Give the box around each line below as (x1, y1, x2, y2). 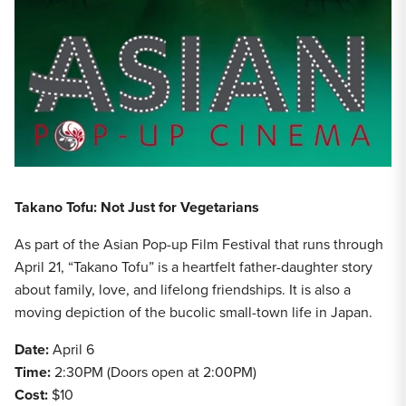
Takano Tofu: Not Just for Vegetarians (14, 197, 259, 218)
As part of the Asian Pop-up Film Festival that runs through (14, 234, 383, 256)
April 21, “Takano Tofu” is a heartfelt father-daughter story (14, 256, 372, 278)
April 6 (53, 339, 98, 361)
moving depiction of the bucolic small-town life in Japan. (14, 302, 372, 324)
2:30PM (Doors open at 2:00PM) (54, 362, 260, 383)
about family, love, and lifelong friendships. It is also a (14, 279, 351, 301)
